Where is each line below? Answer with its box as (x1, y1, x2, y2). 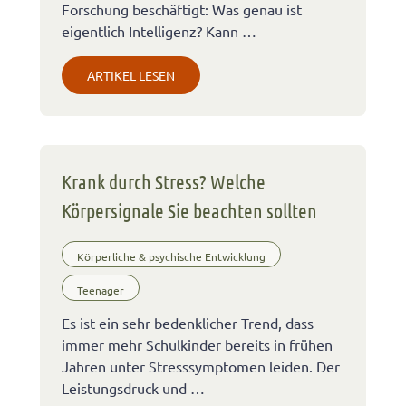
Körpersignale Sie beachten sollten (62, 198, 317, 222)
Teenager (77, 282, 124, 297)
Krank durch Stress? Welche (62, 169, 266, 193)
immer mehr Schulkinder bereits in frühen (62, 335, 333, 354)
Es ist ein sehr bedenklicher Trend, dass (62, 314, 314, 333)
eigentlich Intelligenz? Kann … (62, 21, 256, 40)
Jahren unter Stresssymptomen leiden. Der (62, 357, 340, 376)
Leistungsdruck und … (62, 379, 205, 398)
